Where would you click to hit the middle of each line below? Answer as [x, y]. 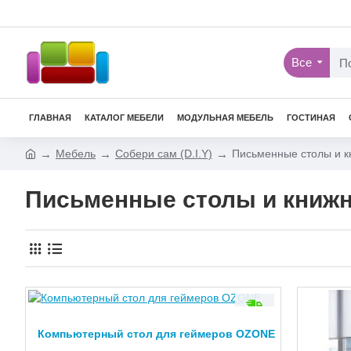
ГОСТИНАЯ [311, 118]
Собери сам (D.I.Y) [164, 153]
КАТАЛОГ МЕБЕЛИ [124, 118]
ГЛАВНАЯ [50, 118]
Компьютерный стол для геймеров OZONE [156, 334]
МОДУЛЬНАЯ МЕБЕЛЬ [225, 118]
